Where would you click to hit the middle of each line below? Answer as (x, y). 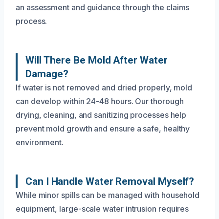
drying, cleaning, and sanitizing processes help (101, 115)
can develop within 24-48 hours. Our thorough (100, 101)
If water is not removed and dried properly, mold (104, 87)
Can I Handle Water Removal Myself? (110, 181)
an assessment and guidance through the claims (103, 7)
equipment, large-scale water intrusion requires (102, 208)
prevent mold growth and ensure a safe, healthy (103, 128)
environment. (40, 142)
